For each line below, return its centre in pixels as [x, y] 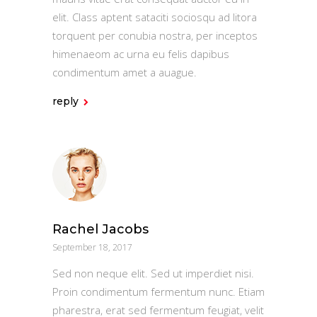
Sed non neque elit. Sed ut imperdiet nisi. [153, 273]
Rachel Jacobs [100, 229]
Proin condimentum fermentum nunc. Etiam [158, 291]
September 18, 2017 [92, 247]
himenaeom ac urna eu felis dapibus [141, 53]
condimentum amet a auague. [125, 72]
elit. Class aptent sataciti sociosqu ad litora [155, 17]
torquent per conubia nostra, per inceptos [155, 35]
